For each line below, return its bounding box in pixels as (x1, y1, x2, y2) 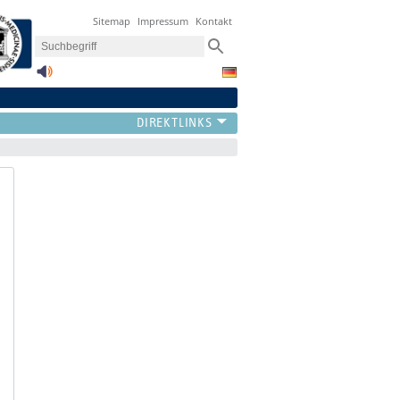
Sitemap (93, 14, 131, 29)
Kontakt (196, 14, 233, 29)
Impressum (137, 14, 189, 29)
